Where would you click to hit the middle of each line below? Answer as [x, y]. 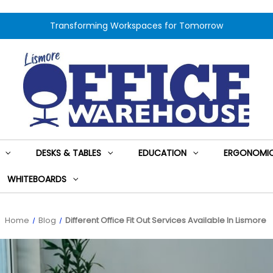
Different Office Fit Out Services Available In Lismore [165, 221]
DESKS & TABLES [68, 153]
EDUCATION [162, 153]
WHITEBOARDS [37, 179]
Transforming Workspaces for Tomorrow [136, 25]
